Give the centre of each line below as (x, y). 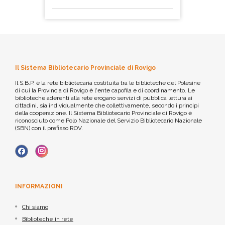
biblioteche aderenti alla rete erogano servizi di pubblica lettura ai (104, 98)
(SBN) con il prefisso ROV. (49, 128)
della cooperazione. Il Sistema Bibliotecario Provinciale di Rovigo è (103, 113)
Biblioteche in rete (48, 219)
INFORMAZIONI (39, 187)
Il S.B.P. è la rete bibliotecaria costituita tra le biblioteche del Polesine (108, 83)
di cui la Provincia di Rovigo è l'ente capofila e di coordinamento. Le (105, 91)
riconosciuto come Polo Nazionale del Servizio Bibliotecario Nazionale (108, 121)
